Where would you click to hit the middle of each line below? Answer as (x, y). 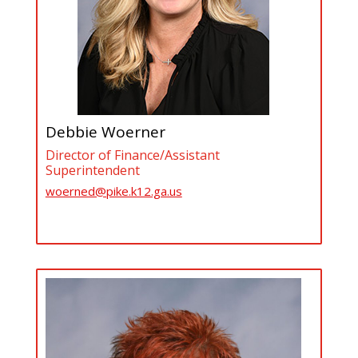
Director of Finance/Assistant (132, 155)
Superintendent (92, 170)
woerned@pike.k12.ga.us (113, 191)
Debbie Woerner (105, 131)
